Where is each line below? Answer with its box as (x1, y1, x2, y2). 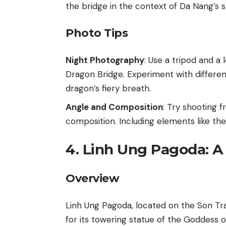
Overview (66, 171, 119, 185)
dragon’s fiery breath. (66, 83, 151, 94)
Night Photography (66, 54, 144, 66)
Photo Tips (66, 26, 128, 40)
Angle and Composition (66, 101, 163, 112)
